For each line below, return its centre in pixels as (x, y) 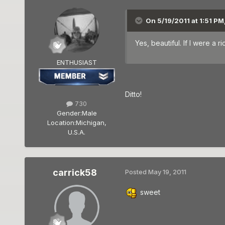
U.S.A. (77, 132)
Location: (61, 122)
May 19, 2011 (167, 172)
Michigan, (91, 122)
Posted (136, 172)
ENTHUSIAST (77, 62)
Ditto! (133, 94)
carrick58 (75, 172)
